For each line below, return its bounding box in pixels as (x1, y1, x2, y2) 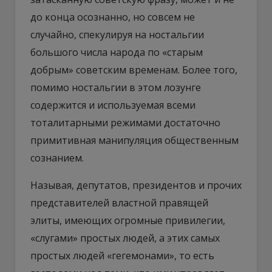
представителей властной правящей (30, 195, 208, 209)
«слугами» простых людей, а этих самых (30, 231, 220, 245)
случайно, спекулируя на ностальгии (30, 27, 204, 41)
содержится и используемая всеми (30, 98, 195, 112)
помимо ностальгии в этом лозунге (30, 80, 201, 94)
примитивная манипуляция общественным (30, 133, 239, 147)
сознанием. (30, 151, 84, 165)
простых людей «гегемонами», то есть (30, 248, 214, 262)
